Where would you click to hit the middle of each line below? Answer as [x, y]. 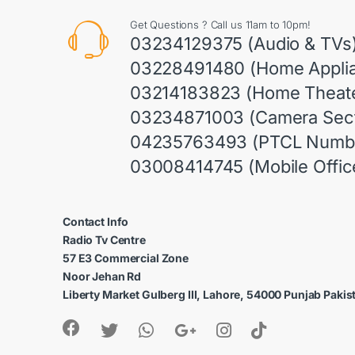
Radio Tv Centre [104, 239]
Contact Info [96, 221]
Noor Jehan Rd [102, 276]
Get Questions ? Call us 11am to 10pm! [220, 24]
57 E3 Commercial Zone [126, 258]
